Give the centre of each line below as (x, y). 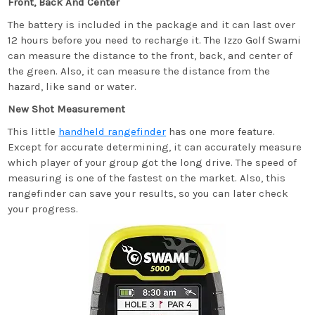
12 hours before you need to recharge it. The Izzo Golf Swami (155, 40)
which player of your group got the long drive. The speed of (153, 162)
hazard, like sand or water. (72, 86)
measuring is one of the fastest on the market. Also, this (147, 178)
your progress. (43, 209)
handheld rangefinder (112, 131)
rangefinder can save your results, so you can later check (148, 193)
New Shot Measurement (67, 109)
